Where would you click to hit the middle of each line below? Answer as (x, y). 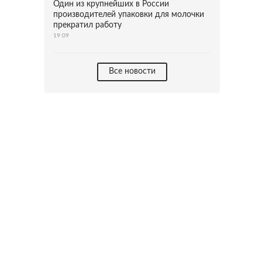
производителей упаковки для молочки (129, 15)
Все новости (132, 71)
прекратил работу (87, 25)
